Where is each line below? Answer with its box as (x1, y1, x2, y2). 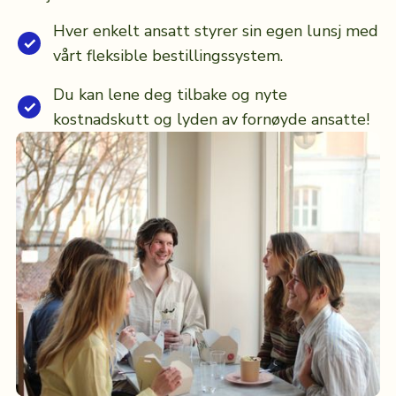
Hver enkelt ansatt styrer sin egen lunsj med (52, 20, 378, 42)
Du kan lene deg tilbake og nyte (52, 84, 287, 106)
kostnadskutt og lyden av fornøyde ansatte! (52, 109, 369, 131)
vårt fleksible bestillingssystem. (52, 45, 283, 67)
